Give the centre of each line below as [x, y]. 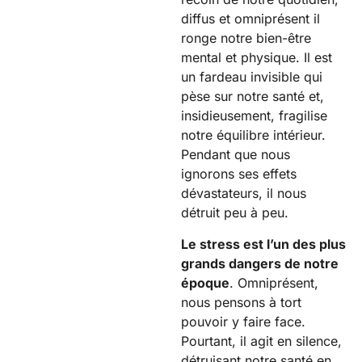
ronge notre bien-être [246, 38]
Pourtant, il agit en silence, [261, 341]
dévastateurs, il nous [244, 194]
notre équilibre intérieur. [253, 135]
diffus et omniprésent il [250, 19]
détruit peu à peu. [235, 213]
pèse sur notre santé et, [253, 97]
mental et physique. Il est [257, 58]
